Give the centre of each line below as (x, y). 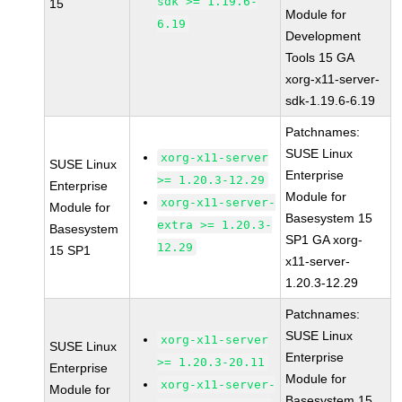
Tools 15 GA (320, 57)
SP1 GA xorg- (324, 240)
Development (323, 36)
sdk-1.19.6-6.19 (331, 100)
